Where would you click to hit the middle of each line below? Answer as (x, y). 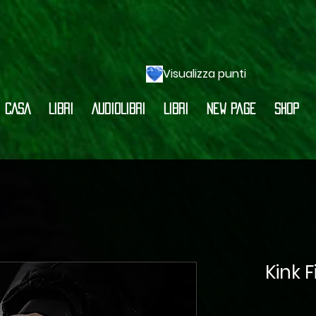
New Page (231, 108)
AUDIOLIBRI (119, 108)
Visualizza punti (205, 74)
